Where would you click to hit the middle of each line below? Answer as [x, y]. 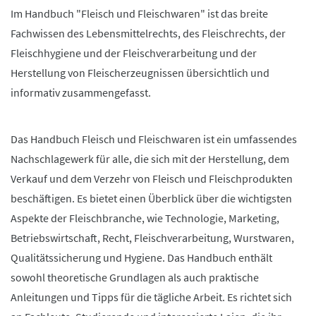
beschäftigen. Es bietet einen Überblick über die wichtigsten [151, 198]
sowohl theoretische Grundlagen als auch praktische [135, 277]
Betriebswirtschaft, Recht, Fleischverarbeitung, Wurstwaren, [152, 238]
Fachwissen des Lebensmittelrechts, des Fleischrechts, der [148, 33]
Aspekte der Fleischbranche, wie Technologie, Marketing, [145, 218]
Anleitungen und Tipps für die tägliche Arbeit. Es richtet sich [151, 297]
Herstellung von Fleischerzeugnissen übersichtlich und [140, 73]
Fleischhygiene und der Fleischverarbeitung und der [134, 53]
